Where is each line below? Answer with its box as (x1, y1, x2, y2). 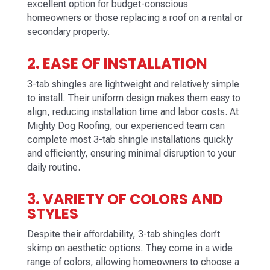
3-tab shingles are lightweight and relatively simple (27, 78, 239, 90)
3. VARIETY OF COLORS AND (27, 189, 223, 210)
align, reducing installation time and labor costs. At (27, 106, 239, 118)
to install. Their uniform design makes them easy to (27, 92, 240, 104)
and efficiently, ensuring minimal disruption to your (27, 148, 236, 160)
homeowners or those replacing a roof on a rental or (27, 12, 243, 24)
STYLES (27, 204, 78, 224)
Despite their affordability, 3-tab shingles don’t (27, 228, 220, 240)
